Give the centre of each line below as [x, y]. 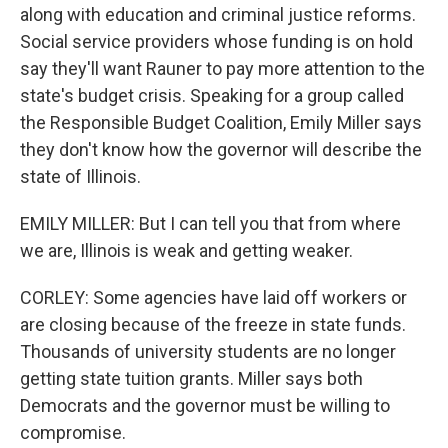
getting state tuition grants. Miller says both [191, 378]
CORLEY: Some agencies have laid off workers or [213, 297]
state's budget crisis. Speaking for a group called [212, 95]
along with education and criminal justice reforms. [218, 14]
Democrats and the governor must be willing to [205, 405]
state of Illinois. [80, 176]
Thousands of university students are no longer [208, 351]
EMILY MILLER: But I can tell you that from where [210, 223]
